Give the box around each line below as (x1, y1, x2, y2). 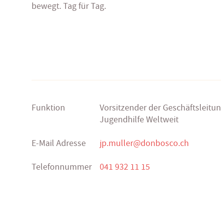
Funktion (32, 102, 65, 114)
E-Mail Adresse (32, 138, 86, 149)
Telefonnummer (32, 161, 92, 173)
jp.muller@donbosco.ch (100, 138, 189, 149)
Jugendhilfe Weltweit (100, 114, 179, 126)
